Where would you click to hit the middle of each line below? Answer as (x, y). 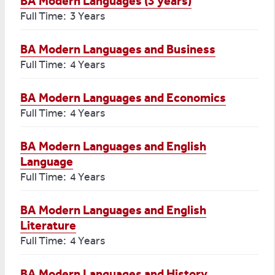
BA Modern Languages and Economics (123, 98)
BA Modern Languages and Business (118, 49)
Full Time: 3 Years (63, 16)
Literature (48, 225)
